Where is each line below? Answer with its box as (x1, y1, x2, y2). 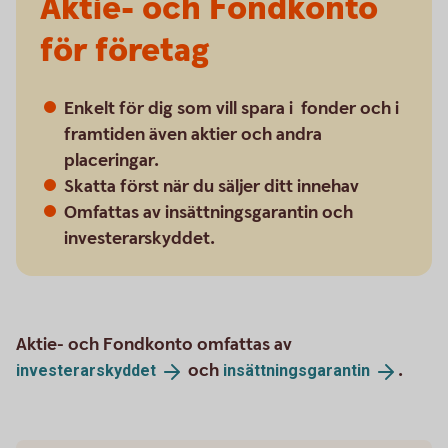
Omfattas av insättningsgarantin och (64, 201, 353, 224)
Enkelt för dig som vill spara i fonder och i (64, 97, 399, 120)
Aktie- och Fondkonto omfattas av (16, 333, 292, 356)
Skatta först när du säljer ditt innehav (64, 175, 359, 198)
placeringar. (64, 149, 159, 172)
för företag (40, 28, 210, 74)
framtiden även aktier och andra (64, 123, 322, 146)
